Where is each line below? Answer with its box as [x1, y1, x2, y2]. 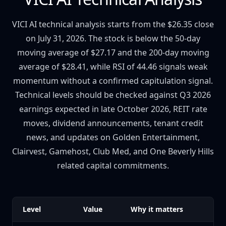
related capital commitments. [57, 160, 169, 171]
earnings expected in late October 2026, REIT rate [19, 103, 207, 115]
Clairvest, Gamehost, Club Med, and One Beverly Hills [12, 146, 214, 157]
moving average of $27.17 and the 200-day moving [17, 47, 209, 58]
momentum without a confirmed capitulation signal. [13, 75, 213, 86]
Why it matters [131, 204, 183, 214]
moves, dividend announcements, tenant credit [23, 118, 203, 129]
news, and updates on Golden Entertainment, [26, 132, 200, 143]
